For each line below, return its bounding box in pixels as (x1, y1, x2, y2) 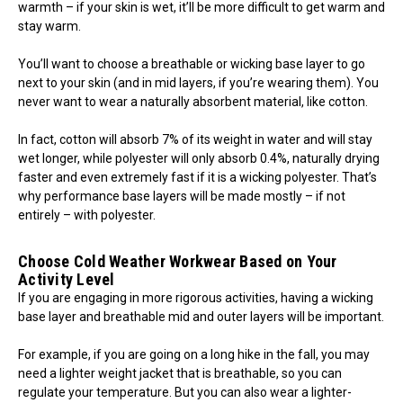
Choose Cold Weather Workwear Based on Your (18, 251, 337, 271)
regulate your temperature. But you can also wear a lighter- (18, 384, 352, 399)
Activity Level (18, 269, 115, 289)
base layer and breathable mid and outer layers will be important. (18, 309, 384, 324)
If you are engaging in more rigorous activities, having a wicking (18, 290, 373, 305)
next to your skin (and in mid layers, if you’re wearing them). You (18, 75, 379, 90)
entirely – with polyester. (18, 207, 156, 222)
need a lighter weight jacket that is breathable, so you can (18, 365, 342, 381)
